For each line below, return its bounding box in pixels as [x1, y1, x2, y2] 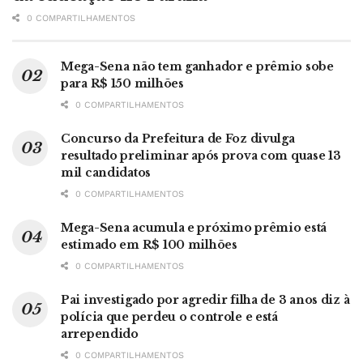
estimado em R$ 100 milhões [61, 237, 237, 252]
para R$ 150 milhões [61, 75, 184, 91]
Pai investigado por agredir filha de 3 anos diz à [61, 292, 350, 307]
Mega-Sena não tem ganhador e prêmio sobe [61, 58, 334, 74]
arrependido [61, 326, 139, 341]
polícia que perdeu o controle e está [61, 309, 278, 324]
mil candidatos [61, 164, 152, 180]
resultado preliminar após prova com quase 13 [61, 147, 341, 163]
